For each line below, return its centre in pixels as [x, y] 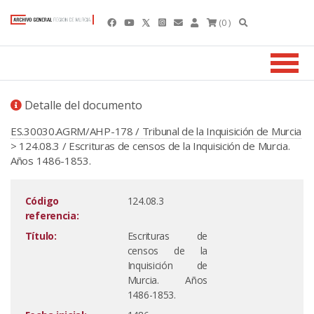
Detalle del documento [82, 105]
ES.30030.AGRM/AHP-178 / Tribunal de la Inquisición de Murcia [156, 131]
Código [42, 201]
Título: [41, 236]
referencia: [52, 216]
